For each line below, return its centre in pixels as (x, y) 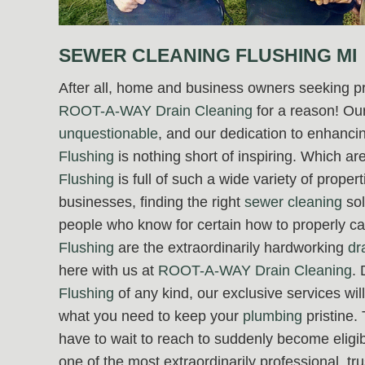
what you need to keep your (151, 316)
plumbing (273, 316)
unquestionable (108, 133)
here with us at (108, 270)
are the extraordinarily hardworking (231, 247)
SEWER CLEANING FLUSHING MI (208, 55)
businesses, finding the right (152, 202)
